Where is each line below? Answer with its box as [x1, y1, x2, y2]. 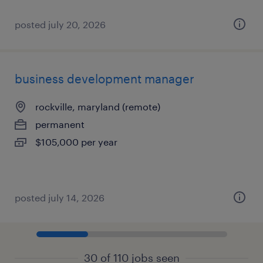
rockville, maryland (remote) [35, 101, 160, 112]
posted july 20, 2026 [15, 19, 106, 30]
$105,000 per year [35, 136, 117, 147]
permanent [35, 119, 85, 130]
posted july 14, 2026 [15, 192, 104, 203]
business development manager [15, 72, 194, 86]
